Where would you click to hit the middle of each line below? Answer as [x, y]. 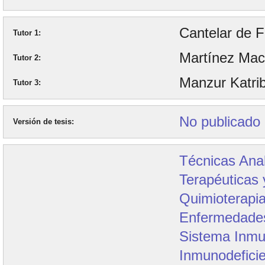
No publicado [220, 122]
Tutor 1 [26, 33]
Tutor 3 [26, 83]
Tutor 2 [26, 58]
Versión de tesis [42, 122]
